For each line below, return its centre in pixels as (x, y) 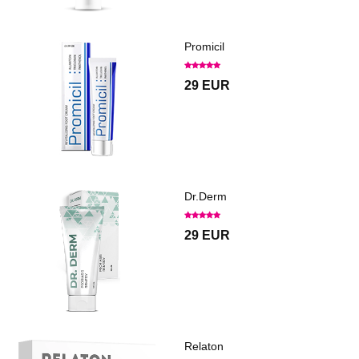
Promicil (204, 47)
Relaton (204, 347)
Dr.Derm (206, 197)
